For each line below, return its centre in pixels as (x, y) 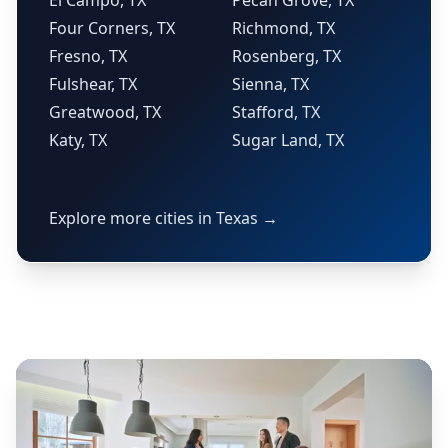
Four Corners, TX (112, 28)
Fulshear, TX (93, 84)
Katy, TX (78, 140)
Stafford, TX (276, 112)
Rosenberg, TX (286, 56)
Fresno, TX (88, 56)
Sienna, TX (270, 84)
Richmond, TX (283, 28)
